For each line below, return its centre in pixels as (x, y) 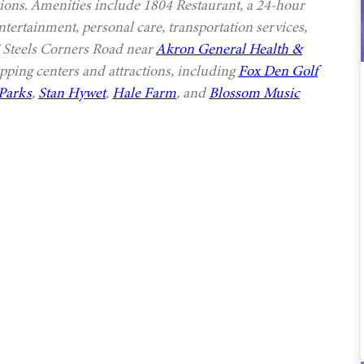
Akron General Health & (229, 49)
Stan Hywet (72, 93)
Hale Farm (144, 93)
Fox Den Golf (278, 71)
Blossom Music (254, 93)
